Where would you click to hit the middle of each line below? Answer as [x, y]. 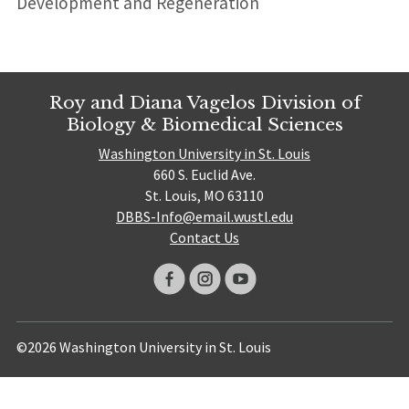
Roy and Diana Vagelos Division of [204, 102]
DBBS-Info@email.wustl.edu [204, 217]
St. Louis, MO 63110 [204, 196]
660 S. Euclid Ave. [204, 175]
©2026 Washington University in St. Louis [143, 347]
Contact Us [204, 238]
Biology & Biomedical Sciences [204, 124]
